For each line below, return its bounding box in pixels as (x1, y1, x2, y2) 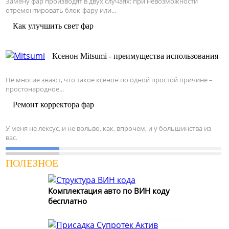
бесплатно (48, 195, 87, 206)
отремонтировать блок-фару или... (6, 5, 116, 15)
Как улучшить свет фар (13, 21, 94, 30)
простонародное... (6, 84, 64, 94)
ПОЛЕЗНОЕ (6, 157, 58, 169)
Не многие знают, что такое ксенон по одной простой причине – (6, 75, 213, 84)
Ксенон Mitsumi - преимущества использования (52, 51, 218, 60)
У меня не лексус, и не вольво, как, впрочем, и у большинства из (6, 123, 211, 133)
